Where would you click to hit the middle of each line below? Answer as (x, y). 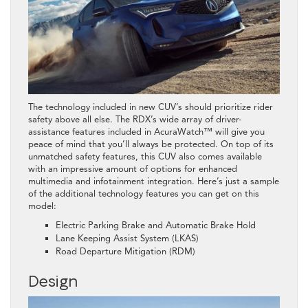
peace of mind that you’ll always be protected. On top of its (151, 144)
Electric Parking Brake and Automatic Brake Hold (156, 225)
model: (42, 206)
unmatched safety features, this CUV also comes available (145, 156)
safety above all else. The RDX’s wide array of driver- (135, 119)
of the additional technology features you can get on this (144, 194)
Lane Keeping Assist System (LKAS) (127, 238)
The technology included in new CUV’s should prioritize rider (151, 107)
